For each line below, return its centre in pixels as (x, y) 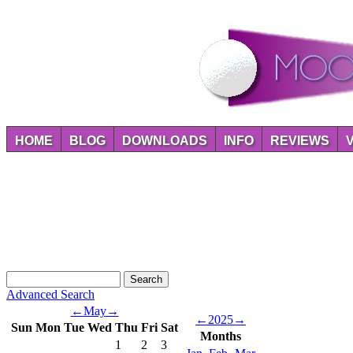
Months (221, 336)
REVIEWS (300, 141)
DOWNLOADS (165, 141)
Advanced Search (50, 294)
